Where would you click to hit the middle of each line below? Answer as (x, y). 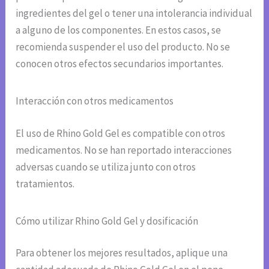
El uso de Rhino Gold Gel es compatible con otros (121, 133)
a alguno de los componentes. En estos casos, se (119, 30)
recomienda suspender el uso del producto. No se (123, 47)
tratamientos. (45, 183)
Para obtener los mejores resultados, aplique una (122, 253)
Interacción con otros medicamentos (95, 101)
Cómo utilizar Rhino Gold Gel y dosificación (107, 221)
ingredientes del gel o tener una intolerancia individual (134, 14)
